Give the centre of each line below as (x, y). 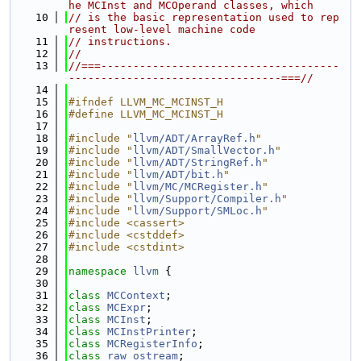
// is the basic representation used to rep (204, 17)
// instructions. (120, 41)
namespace (101, 271)
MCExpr (127, 307)
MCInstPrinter (149, 332)
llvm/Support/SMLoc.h (197, 211)
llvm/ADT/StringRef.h (197, 162)
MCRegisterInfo (152, 344)
